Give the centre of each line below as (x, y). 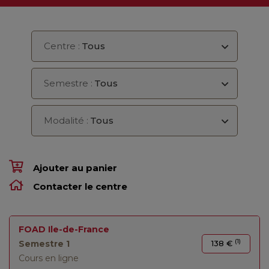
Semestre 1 (44, 244)
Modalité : (66, 120)
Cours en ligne (51, 258)
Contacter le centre (80, 186)
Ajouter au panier (75, 168)
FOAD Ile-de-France (64, 229)
